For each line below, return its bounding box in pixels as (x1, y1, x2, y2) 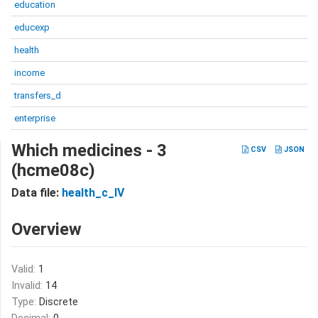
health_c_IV (62, 186, 124, 199)
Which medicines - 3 (11, 141, 167, 160)
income (14, 67, 45, 78)
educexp (14, 22, 50, 33)
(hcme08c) (11, 160, 95, 180)
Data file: (11, 186, 62, 199)
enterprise (14, 113, 55, 124)
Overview (11, 219, 82, 239)
